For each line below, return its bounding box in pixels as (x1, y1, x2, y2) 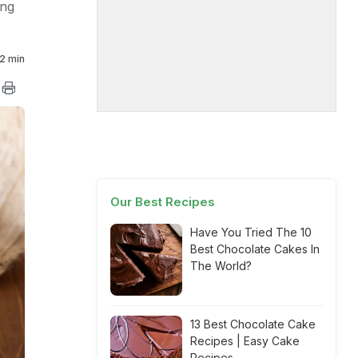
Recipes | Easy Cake (190, 334, 300, 348)
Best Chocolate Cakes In (190, 242, 320, 256)
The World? (190, 259, 252, 272)
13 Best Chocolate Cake (190, 317, 316, 331)
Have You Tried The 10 (190, 225, 312, 239)
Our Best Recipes (110, 194, 215, 209)
